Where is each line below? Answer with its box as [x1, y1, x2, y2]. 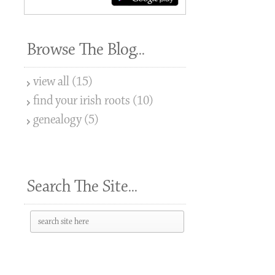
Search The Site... [27, 176, 138, 198]
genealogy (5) [33, 112, 99, 128]
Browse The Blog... [27, 39, 145, 61]
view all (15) [33, 74, 93, 90]
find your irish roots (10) [33, 93, 154, 109]
